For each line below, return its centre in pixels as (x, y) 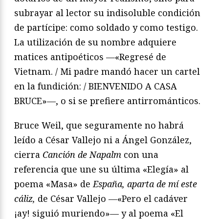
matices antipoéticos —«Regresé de (90, 57)
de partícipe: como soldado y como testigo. (106, 28)
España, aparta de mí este (145, 184)
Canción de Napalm (82, 155)
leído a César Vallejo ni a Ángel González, (103, 140)
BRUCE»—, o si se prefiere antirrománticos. (107, 101)
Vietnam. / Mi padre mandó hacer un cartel (107, 72)
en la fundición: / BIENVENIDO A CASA (96, 86)
